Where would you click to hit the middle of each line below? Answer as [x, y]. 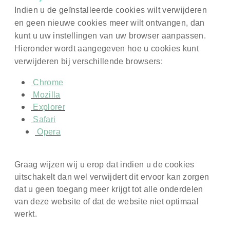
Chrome [47, 83]
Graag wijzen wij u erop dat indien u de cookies [104, 165]
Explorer [48, 107]
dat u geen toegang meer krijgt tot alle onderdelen [109, 189]
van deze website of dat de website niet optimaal [107, 202]
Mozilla [46, 95]
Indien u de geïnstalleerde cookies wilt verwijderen [111, 10]
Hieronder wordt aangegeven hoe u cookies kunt [107, 49]
